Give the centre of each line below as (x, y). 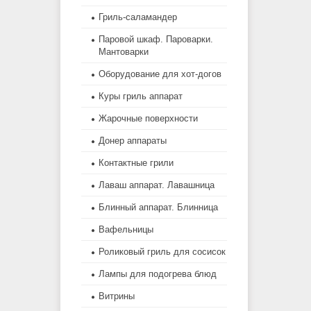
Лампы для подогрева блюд (158, 274)
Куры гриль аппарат (141, 96)
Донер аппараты (133, 141)
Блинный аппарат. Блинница (158, 208)
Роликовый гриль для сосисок (162, 252)
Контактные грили (136, 163)
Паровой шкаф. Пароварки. (156, 40)
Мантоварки (124, 52)
